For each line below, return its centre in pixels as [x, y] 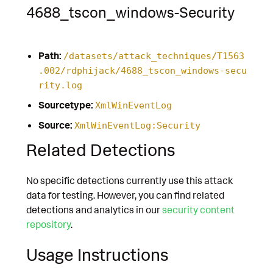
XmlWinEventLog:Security [137, 125]
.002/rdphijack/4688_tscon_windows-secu [142, 70]
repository [48, 224]
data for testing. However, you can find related [125, 195]
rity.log [60, 85]
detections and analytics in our [94, 209]
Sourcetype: [66, 105]
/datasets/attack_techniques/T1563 [154, 56]
